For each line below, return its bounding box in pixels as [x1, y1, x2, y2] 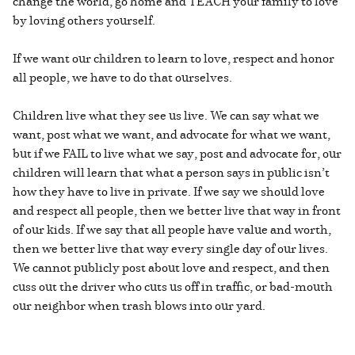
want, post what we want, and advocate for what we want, [13, 124, 330, 143]
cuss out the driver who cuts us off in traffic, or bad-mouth [13, 277, 333, 295]
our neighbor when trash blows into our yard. [13, 296, 265, 314]
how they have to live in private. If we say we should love [13, 181, 325, 200]
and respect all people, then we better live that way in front [13, 200, 341, 219]
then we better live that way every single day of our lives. [13, 239, 328, 257]
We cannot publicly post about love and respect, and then [13, 258, 330, 276]
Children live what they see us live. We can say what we [13, 105, 319, 124]
